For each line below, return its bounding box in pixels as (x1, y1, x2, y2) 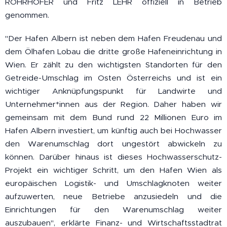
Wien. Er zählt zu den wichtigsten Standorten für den (5, 60, 222, 70)
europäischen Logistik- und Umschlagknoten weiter (5, 178, 222, 188)
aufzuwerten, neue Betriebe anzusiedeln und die (5, 192, 222, 202)
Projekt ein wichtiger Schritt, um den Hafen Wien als (5, 165, 222, 175)
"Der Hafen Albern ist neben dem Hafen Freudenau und (5, 33, 222, 44)
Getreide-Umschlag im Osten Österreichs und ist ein (5, 73, 222, 83)
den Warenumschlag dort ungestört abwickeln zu (5, 139, 222, 149)
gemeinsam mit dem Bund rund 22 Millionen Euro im (5, 112, 222, 123)
